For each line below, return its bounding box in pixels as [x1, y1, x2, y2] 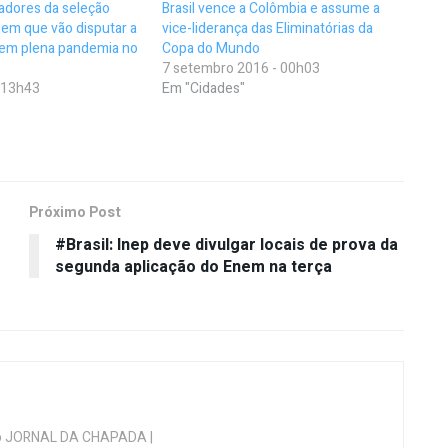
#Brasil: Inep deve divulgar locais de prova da [55, 233, 398, 258]
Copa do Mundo [162, 38, 261, 60]
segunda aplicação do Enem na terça [55, 255, 332, 280]
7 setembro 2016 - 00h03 [162, 58, 321, 80]
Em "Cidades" [162, 78, 246, 100]
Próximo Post [29, 202, 121, 224]
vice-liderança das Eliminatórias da [162, 18, 374, 40]
